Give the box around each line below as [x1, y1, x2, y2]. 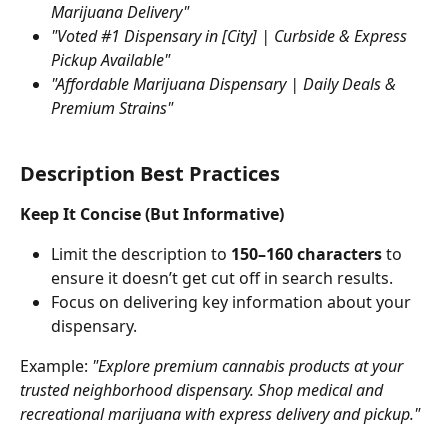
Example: [20, 355, 92, 377]
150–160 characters [231, 243, 382, 265]
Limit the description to [51, 243, 231, 265]
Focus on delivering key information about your [51, 291, 415, 313]
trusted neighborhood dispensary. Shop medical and [20, 379, 387, 401]
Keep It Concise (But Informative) [20, 202, 284, 225]
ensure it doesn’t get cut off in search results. [51, 267, 393, 289]
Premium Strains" [51, 97, 173, 120]
